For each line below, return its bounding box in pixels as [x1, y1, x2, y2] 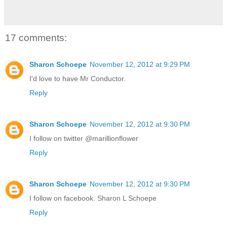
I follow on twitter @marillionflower [29, 134, 138, 142]
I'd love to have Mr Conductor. [29, 74, 126, 83]
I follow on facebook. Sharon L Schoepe [29, 194, 157, 202]
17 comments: [5, 32, 67, 44]
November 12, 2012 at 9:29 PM [90, 60, 190, 68]
